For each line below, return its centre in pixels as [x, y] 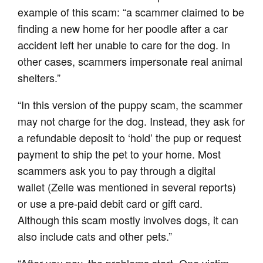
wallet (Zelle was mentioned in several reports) [127, 187]
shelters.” [39, 78]
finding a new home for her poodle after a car [123, 28]
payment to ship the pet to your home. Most [119, 154]
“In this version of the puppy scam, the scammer [130, 105]
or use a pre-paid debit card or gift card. [110, 203]
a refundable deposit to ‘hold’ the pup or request [130, 138]
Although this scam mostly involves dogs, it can [128, 220]
